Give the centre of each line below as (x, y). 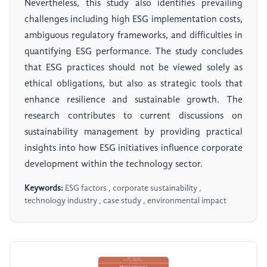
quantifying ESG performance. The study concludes (133, 52)
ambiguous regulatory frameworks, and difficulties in (133, 36)
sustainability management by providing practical (133, 133)
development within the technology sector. (114, 165)
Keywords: (44, 189)
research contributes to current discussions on (133, 117)
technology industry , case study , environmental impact (125, 201)
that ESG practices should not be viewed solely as (133, 68)
